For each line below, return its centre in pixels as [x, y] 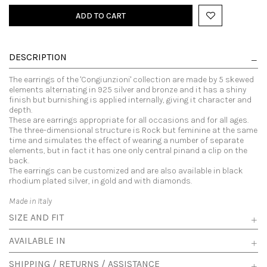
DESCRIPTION [38, 58]
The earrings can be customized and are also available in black [126, 171]
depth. [21, 110]
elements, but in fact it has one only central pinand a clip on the [128, 151]
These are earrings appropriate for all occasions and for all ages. [129, 120]
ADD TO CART [101, 16]
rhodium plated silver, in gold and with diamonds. [100, 181]
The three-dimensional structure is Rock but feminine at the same [133, 131]
